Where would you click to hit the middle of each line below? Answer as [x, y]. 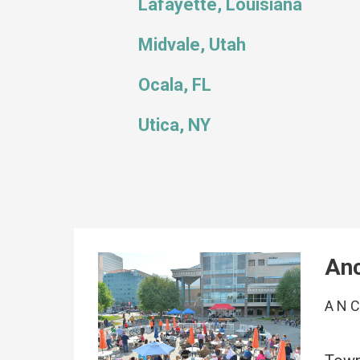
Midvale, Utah [192, 45]
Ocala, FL [175, 85]
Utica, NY [174, 125]
